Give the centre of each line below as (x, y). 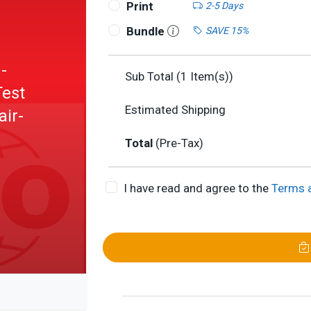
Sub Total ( (153, 76)
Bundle (146, 31)
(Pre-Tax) (179, 143)
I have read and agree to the (197, 188)
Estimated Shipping (175, 110)
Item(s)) (210, 76)
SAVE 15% (227, 30)
